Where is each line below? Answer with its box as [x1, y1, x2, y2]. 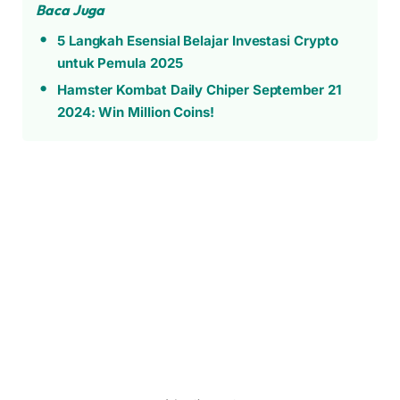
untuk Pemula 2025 [56, 54, 183, 71]
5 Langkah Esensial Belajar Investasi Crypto [56, 31, 338, 49]
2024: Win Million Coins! [56, 103, 215, 121]
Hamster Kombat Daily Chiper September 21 [56, 80, 341, 98]
